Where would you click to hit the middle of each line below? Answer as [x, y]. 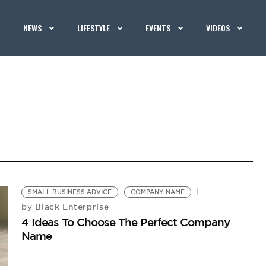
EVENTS [158, 28]
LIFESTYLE [94, 28]
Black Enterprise [71, 207]
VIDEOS [218, 28]
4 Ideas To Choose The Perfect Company [126, 222]
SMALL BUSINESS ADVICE [70, 192]
